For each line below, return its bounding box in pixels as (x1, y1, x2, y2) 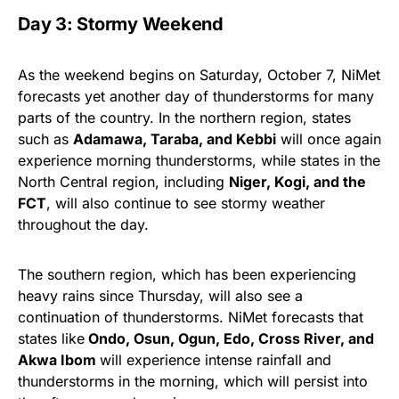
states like (18, 330, 85, 348)
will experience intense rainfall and (100, 351, 331, 370)
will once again (276, 130, 381, 149)
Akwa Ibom (18, 351, 100, 370)
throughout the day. (18, 216, 149, 234)
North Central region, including (18, 173, 229, 191)
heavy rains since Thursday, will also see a (18, 287, 303, 305)
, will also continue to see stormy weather (46, 194, 325, 213)
